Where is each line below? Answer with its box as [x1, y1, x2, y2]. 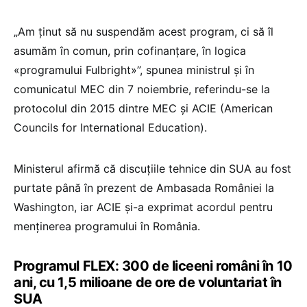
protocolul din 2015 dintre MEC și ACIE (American [14, 101, 273, 116]
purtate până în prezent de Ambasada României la [14, 181, 274, 195]
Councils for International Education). [14, 121, 207, 135]
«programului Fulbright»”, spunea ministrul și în [14, 63, 254, 77]
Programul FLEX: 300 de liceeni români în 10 [14, 258, 293, 275]
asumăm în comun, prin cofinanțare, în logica [14, 44, 246, 58]
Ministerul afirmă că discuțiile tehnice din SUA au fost [14, 162, 291, 176]
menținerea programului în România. [14, 219, 200, 234]
